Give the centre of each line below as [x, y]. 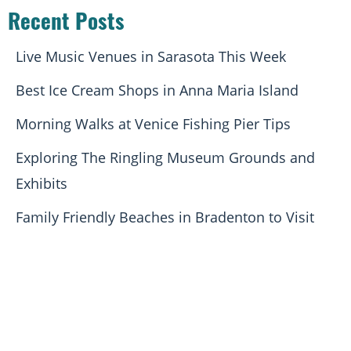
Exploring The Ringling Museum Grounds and [165, 158]
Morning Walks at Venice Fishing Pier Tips [153, 124]
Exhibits [42, 184]
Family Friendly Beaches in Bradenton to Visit [165, 217]
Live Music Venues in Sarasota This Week [151, 57]
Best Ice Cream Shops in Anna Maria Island [157, 90]
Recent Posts [66, 25]
